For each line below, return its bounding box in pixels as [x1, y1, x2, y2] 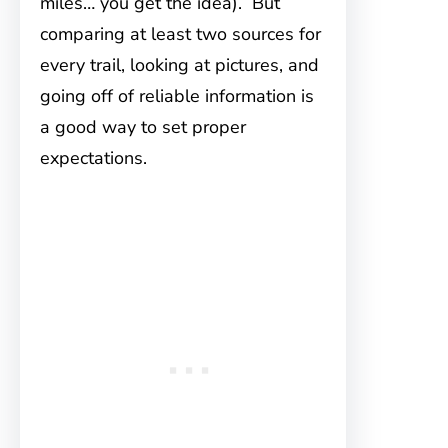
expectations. [40, 146, 147, 171]
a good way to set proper [40, 115, 246, 140]
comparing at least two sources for [40, 22, 321, 47]
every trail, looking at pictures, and [40, 53, 319, 78]
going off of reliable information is [40, 84, 314, 109]
